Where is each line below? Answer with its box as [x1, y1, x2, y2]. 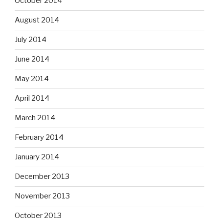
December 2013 [15, 172, 69, 181]
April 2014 [15, 94, 49, 103]
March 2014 [15, 113, 55, 123]
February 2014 [15, 133, 64, 142]
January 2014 [15, 153, 59, 162]
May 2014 [15, 74, 49, 84]
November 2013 [15, 192, 70, 201]
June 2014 [15, 55, 49, 64]
